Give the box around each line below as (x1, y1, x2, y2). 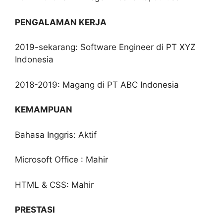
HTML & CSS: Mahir (15, 179, 94, 190)
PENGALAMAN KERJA (15, 17, 107, 27)
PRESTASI (15, 205, 55, 215)
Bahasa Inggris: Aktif (15, 129, 97, 140)
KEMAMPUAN (15, 105, 72, 114)
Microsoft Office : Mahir (15, 155, 108, 165)
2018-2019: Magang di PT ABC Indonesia (15, 79, 179, 90)
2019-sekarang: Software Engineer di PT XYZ (15, 42, 196, 52)
